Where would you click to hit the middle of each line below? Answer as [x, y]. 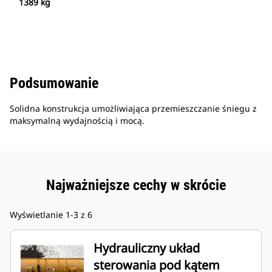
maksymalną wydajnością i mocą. [77, 121]
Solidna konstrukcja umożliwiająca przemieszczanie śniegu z [133, 109]
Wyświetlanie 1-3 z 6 [51, 215]
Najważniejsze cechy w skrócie [136, 185]
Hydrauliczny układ [147, 248]
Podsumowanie [54, 83]
